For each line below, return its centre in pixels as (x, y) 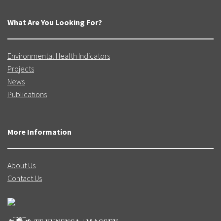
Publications (27, 94)
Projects (21, 68)
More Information (39, 131)
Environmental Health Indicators (59, 55)
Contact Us (25, 178)
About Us (21, 165)
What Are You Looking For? (55, 22)
